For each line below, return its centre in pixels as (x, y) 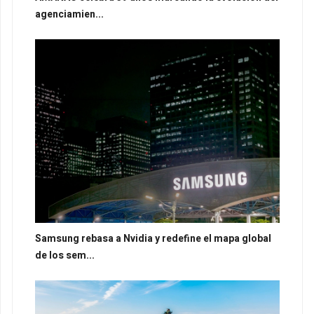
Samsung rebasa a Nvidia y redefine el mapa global (153, 239)
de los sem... (65, 256)
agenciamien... (69, 14)
